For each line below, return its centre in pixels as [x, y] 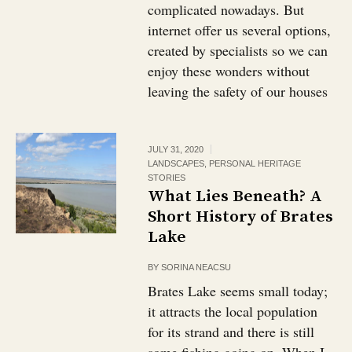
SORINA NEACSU [196, 267]
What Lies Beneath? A [235, 196]
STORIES [167, 178]
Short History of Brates [241, 217]
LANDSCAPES [176, 163]
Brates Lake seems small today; [238, 291]
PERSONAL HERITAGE [255, 163]
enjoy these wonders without [229, 71]
